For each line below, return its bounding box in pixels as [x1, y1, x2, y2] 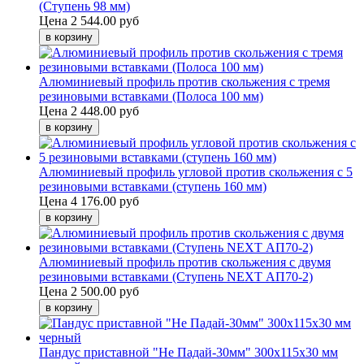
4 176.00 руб [71, 193, 139, 208]
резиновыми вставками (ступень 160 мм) [39, 179, 266, 193]
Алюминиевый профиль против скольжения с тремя [39, 74, 330, 89]
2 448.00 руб [71, 103, 139, 118]
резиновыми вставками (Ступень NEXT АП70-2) [39, 269, 313, 284]
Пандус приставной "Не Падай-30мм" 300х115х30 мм [39, 344, 338, 359]
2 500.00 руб [71, 284, 139, 298]
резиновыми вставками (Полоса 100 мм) [39, 89, 263, 103]
